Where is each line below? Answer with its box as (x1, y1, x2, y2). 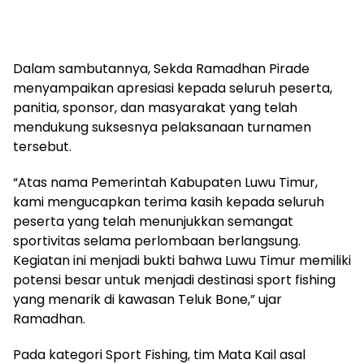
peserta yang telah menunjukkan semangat (13, 211, 293, 231)
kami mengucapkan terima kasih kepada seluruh (13, 192, 324, 211)
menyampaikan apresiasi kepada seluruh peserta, (13, 78, 332, 97)
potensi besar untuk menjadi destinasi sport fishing (13, 270, 336, 289)
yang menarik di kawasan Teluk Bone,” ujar (13, 289, 282, 309)
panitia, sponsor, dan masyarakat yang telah (13, 97, 297, 117)
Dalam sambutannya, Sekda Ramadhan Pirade (13, 58, 310, 78)
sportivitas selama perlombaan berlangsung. (13, 231, 301, 250)
